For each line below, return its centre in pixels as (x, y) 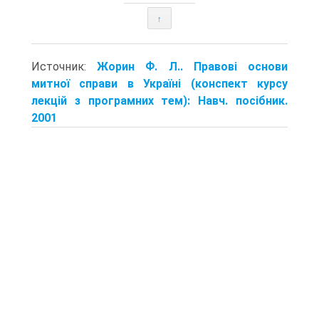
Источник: (64, 66)
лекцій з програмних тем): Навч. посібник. (159, 100)
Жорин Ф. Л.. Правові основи (193, 66)
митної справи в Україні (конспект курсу (159, 83)
